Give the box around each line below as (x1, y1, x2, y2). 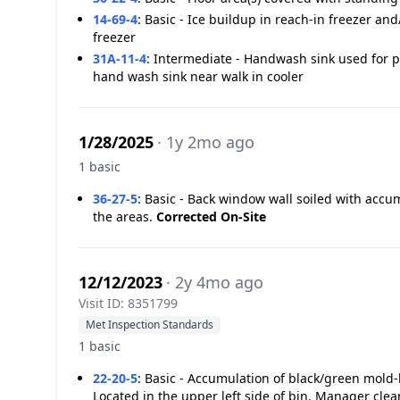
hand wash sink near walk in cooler (93, 68, 304, 85)
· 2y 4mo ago (166, 271, 263, 293)
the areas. (93, 208, 156, 225)
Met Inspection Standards (86, 317, 213, 332)
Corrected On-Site (156, 208, 266, 225)
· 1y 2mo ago (157, 131, 254, 153)
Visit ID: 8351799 (79, 295, 178, 312)
